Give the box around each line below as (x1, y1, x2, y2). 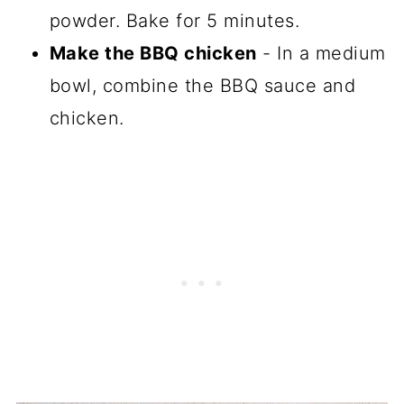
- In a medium (256, 41, 386, 64)
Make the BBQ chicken (49, 41, 257, 64)
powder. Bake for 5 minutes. (49, 9, 300, 32)
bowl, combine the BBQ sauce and (49, 74, 356, 96)
